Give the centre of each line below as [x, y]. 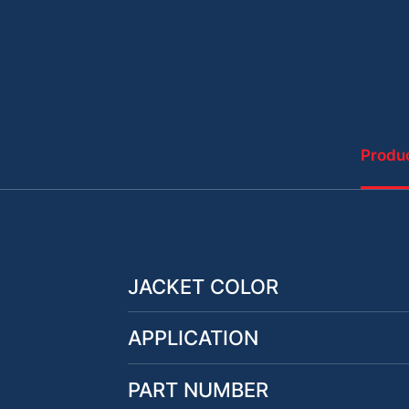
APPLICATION [193, 338]
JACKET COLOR [203, 286]
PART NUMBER [198, 389]
